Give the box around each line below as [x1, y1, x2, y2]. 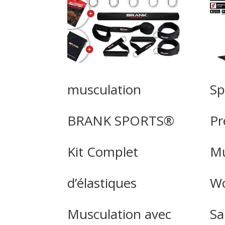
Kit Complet [67, 143, 139, 161]
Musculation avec [67, 205, 172, 223]
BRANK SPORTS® [67, 111, 175, 130]
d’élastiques [67, 174, 137, 192]
